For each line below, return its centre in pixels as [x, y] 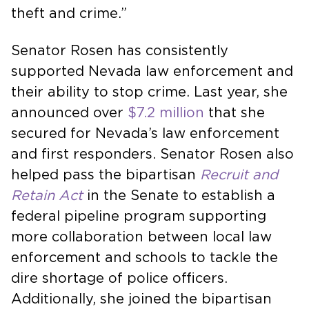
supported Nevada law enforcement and [152, 71]
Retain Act [47, 196]
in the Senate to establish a [179, 196]
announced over [69, 113]
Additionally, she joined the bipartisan [141, 299]
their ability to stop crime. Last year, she [149, 92]
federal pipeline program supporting [139, 216]
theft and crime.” [69, 13]
